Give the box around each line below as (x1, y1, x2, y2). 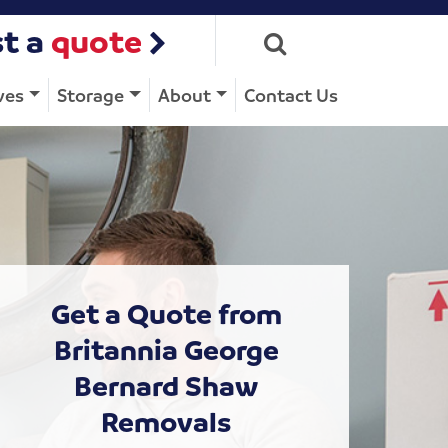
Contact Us (244, 83, 338, 106)
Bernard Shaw (74, 367, 258, 403)
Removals (101, 403, 231, 439)
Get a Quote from (50, 295, 282, 331)
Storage (57, 83, 125, 106)
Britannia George (53, 331, 279, 367)
